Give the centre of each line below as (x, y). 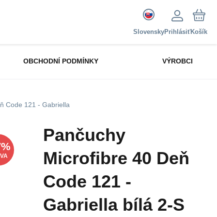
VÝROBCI (178, 61)
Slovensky (149, 32)
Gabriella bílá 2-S (114, 205)
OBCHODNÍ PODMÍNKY (61, 61)
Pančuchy (84, 135)
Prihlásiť (177, 32)
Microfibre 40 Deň (116, 158)
